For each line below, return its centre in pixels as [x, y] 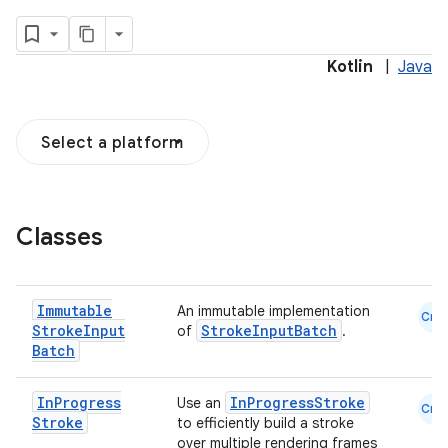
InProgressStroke [297, 402]
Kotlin [350, 67]
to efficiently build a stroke [265, 423]
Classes [59, 237]
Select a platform [112, 143]
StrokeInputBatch [269, 330]
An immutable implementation [273, 311]
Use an [201, 403]
